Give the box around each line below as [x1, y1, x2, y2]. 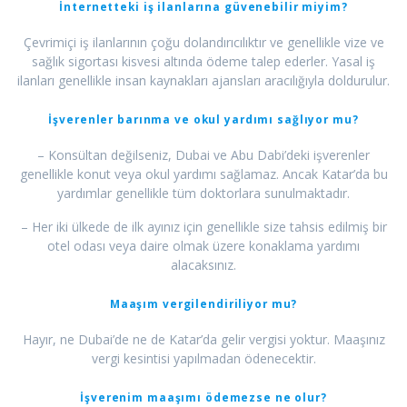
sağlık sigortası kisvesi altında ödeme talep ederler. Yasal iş [32, 53, 375, 71]
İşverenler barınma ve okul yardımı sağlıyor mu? [48, 112, 359, 127]
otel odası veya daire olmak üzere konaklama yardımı [47, 237, 360, 255]
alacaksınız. [171, 256, 236, 274]
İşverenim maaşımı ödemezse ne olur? [80, 390, 327, 405]
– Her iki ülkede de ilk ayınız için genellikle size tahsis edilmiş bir [20, 218, 387, 236]
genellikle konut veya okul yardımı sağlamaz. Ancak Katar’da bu [19, 165, 388, 184]
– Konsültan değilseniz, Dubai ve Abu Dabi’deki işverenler [37, 146, 370, 164]
